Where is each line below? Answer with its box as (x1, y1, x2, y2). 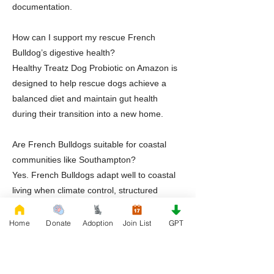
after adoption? (12, 246, 71, 256)
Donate (46, 218, 72, 228)
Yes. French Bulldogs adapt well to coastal (12, 170, 176, 180)
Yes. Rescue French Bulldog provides (12, 262, 157, 272)
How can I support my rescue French (12, 32, 155, 42)
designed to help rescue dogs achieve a (12, 78, 166, 88)
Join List (122, 218, 152, 228)
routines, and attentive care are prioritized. (12, 201, 176, 210)
